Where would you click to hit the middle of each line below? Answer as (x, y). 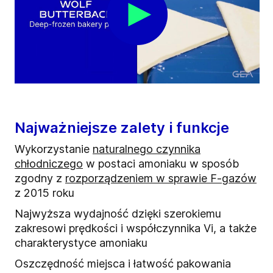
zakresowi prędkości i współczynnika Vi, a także (136, 229)
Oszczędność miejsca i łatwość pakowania (123, 264)
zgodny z (40, 179)
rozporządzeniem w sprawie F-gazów (161, 179)
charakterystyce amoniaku (81, 243)
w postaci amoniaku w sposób (161, 164)
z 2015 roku (44, 193)
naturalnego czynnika (147, 149)
